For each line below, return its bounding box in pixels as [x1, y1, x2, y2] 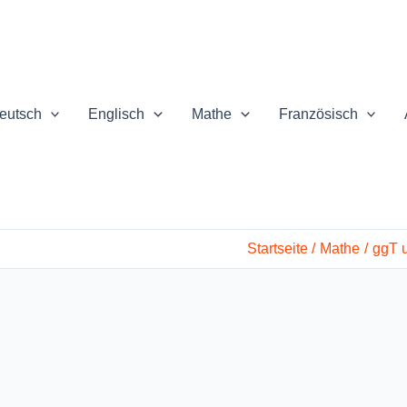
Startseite [246, 241, 308, 256]
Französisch [278, 106, 358, 122]
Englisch [88, 106, 145, 122]
